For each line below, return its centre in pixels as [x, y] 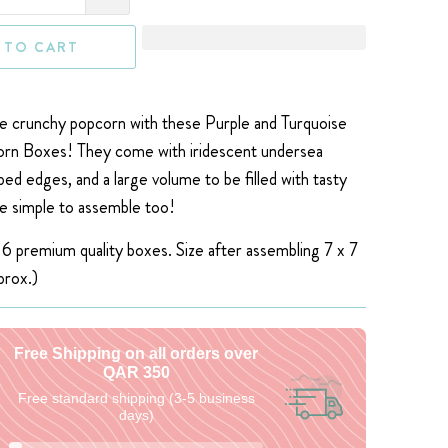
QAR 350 [136, 372]
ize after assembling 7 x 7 [271, 249]
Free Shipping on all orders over [136, 353]
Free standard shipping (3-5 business [136, 397]
